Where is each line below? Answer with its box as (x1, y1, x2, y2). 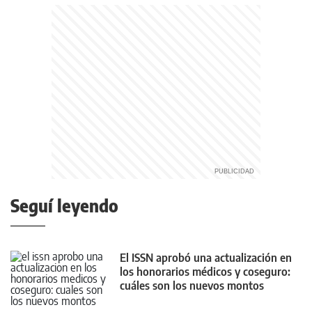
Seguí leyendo (10, 195, 118, 216)
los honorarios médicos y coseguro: (120, 265, 290, 279)
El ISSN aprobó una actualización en (120, 251, 292, 265)
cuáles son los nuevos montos (120, 279, 264, 292)
